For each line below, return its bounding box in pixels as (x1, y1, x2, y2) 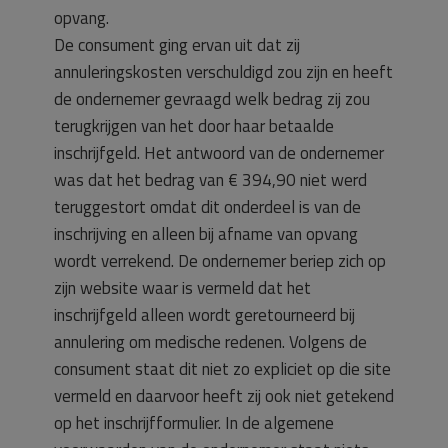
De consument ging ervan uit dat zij (54, 32, 300, 58)
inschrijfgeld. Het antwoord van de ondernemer (54, 140, 384, 166)
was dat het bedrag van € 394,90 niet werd (54, 167, 367, 193)
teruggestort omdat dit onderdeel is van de (54, 194, 361, 220)
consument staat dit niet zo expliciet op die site (54, 356, 391, 382)
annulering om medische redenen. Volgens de (54, 329, 367, 355)
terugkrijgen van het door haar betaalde (54, 113, 334, 139)
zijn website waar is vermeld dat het (54, 275, 311, 301)
